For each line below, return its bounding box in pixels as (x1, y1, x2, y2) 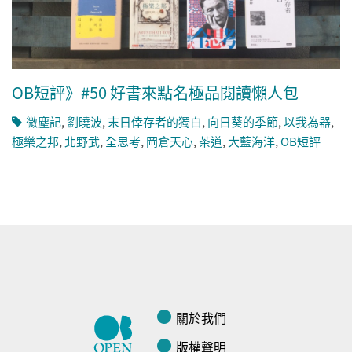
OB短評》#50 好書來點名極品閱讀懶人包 (12, 81, 299, 104)
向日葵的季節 (207, 113, 278, 130)
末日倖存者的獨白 (108, 113, 202, 130)
